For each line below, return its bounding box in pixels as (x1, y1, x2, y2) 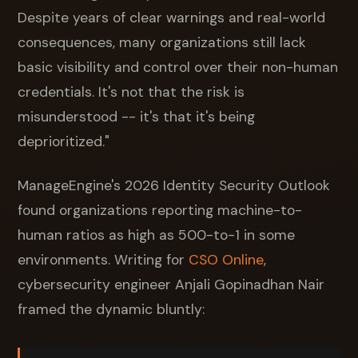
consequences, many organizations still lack (18, 33, 307, 51)
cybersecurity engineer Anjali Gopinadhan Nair (18, 275, 325, 293)
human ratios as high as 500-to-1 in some (18, 225, 296, 244)
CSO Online (189, 250, 265, 268)
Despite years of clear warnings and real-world (18, 8, 326, 26)
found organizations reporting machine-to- (18, 201, 303, 219)
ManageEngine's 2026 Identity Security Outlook (18, 176, 331, 194)
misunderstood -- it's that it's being (18, 107, 256, 125)
